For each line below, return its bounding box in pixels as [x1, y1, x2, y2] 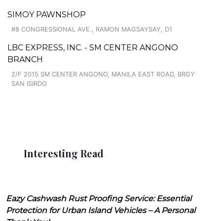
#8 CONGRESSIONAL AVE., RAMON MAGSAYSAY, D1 [11, 25, 172, 33]
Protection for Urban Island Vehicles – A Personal [6, 205, 195, 215]
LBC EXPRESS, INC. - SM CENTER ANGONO [7, 42, 178, 52]
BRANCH [7, 54, 43, 64]
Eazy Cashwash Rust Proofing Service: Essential [6, 193, 191, 203]
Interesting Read [24, 146, 104, 160]
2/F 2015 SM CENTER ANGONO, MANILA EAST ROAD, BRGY [11, 70, 195, 78]
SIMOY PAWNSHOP [7, 9, 86, 19]
